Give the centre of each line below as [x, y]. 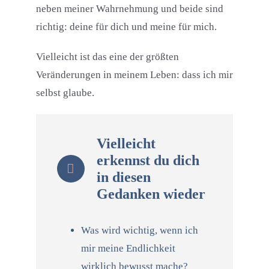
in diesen [123, 177]
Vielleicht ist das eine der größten [107, 57]
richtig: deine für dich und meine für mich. [126, 27]
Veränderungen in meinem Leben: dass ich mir [134, 75]
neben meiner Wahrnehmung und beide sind [129, 9]
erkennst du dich [148, 161]
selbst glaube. [65, 93]
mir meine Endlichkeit [128, 249]
